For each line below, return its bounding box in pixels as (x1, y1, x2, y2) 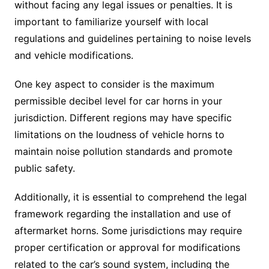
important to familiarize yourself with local (14, 16, 208, 28)
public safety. (14, 162, 75, 175)
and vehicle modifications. (14, 49, 133, 62)
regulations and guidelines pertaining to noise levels (14, 32, 251, 45)
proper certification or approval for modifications (14, 241, 240, 254)
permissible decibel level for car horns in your (14, 95, 222, 107)
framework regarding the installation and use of (14, 208, 231, 220)
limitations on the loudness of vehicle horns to (14, 128, 225, 141)
